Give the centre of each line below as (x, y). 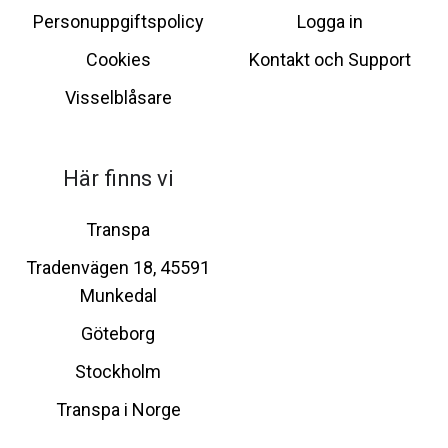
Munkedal (118, 296)
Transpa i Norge (118, 410)
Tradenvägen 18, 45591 (118, 268)
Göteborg (118, 334)
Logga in (330, 21)
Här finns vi (118, 179)
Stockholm (118, 372)
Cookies (118, 59)
